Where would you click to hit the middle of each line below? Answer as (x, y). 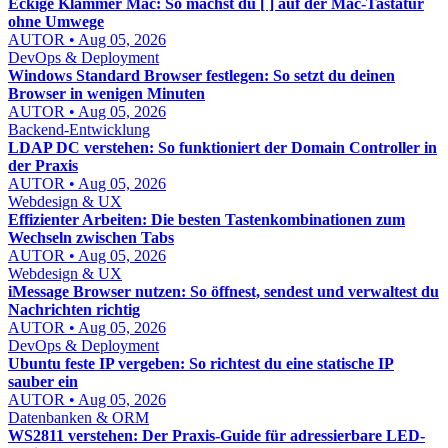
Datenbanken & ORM (78, 417)
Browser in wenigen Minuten (106, 93)
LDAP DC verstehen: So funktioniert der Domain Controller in (222, 147)
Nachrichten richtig (74, 309)
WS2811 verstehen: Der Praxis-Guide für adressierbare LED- (216, 435)
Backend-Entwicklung (79, 129)
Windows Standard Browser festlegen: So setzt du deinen (201, 75)
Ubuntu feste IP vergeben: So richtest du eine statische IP (201, 363)
